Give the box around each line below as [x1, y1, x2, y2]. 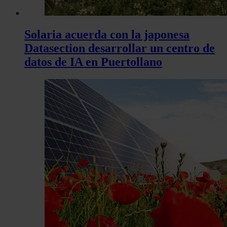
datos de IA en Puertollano [24, 55, 162, 69]
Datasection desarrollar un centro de [24, 42, 215, 55]
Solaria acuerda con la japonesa [24, 28, 190, 42]
